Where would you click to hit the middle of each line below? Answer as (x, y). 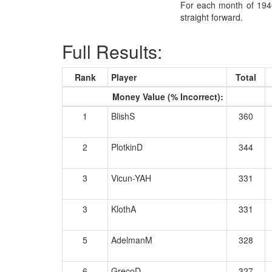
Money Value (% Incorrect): (168, 97)
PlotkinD (127, 147)
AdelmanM (132, 240)
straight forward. (212, 17)
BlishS (123, 116)
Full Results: (112, 51)
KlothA (124, 209)
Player (124, 77)
